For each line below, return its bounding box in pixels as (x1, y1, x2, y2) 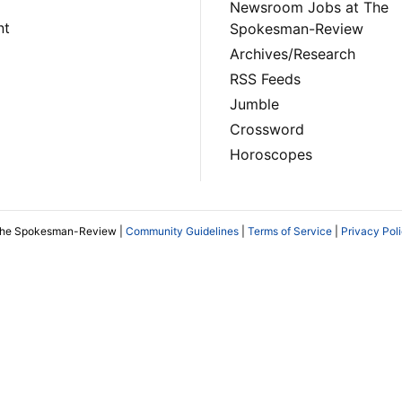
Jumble (230, 95, 279, 114)
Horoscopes (230, 145, 312, 164)
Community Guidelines (126, 223, 239, 238)
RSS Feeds (230, 70, 301, 89)
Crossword (230, 120, 304, 139)
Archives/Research (230, 45, 355, 64)
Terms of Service (248, 223, 332, 238)
